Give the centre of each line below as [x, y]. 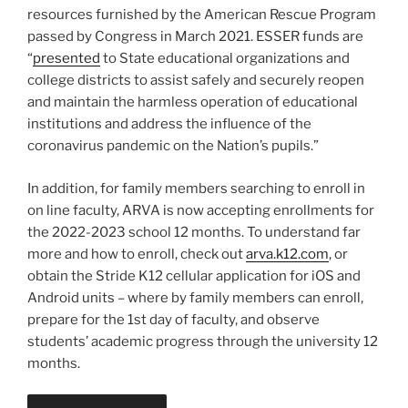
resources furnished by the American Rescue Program [202, 15]
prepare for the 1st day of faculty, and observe [173, 319]
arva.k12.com [287, 254]
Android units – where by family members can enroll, [195, 297]
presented [66, 59]
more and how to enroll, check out [137, 254]
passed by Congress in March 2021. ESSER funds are [195, 37]
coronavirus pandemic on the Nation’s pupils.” [173, 146]
